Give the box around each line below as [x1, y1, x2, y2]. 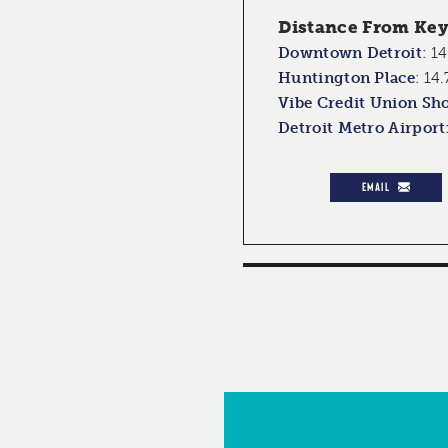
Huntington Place [278, 69, 415, 88]
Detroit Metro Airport [278, 119, 446, 138]
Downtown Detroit [278, 44, 422, 63]
